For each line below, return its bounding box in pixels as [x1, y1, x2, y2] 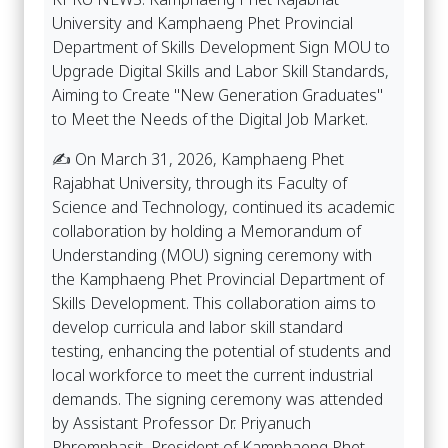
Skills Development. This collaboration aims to [52, 291, 376, 316]
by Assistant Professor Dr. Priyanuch [52, 411, 311, 436]
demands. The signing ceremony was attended [52, 387, 383, 412]
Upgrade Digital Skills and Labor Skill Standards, [52, 59, 389, 84]
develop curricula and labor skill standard [52, 315, 343, 340]
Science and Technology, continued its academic [52, 195, 395, 220]
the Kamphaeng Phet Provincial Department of [52, 267, 384, 292]
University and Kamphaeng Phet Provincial [52, 11, 353, 36]
